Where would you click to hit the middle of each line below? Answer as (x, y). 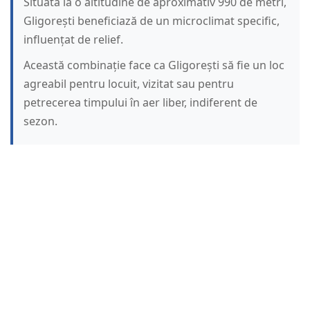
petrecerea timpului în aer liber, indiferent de (140, 103)
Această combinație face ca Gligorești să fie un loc (154, 65)
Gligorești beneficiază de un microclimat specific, (152, 21)
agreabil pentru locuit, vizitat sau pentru (129, 84)
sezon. (40, 121)
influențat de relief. (73, 40)
